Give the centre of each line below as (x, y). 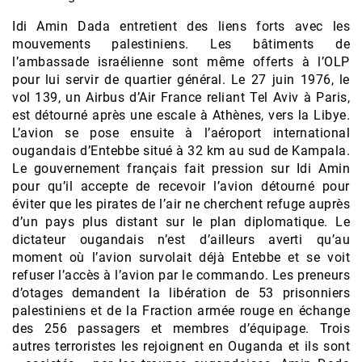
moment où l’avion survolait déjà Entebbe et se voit (181, 258)
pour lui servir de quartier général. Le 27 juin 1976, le (181, 80)
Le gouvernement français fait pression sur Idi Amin (181, 169)
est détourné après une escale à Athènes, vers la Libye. (181, 116)
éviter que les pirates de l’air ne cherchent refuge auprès (181, 204)
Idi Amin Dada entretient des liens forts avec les (181, 27)
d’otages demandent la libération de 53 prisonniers (181, 293)
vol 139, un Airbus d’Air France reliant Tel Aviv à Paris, (181, 98)
